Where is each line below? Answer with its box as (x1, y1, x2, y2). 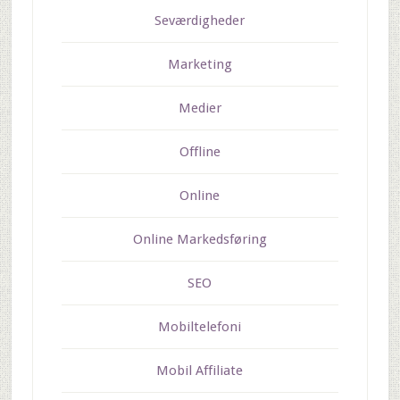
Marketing (167, 56, 232, 73)
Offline (179, 144, 221, 161)
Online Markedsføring (132, 231, 267, 248)
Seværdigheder (154, 12, 246, 29)
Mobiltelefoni (158, 319, 242, 336)
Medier (178, 100, 221, 117)
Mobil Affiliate (156, 362, 244, 379)
